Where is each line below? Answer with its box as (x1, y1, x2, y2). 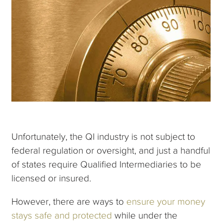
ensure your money (126, 196, 206, 207)
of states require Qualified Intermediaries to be (11, 159, 202, 170)
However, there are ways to (11, 196, 127, 207)
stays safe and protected (11, 210, 112, 221)
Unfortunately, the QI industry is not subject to (11, 131, 196, 142)
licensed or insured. (11, 173, 92, 184)
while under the (112, 210, 178, 221)
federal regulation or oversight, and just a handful (11, 145, 211, 156)
